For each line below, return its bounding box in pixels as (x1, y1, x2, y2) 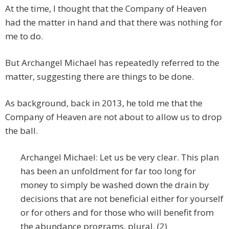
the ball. (5, 125, 38, 137)
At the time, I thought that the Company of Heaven (5, 3, 207, 15)
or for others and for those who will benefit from (20, 207, 214, 219)
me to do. (5, 30, 43, 42)
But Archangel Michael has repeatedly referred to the (5, 57, 219, 69)
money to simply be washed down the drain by (20, 179, 209, 191)
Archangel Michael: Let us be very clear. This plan (20, 151, 219, 164)
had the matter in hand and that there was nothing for (5, 16, 222, 29)
